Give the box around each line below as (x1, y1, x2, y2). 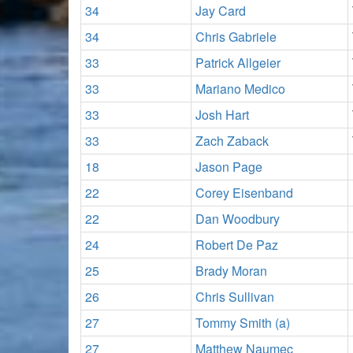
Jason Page (195, 158, 262, 176)
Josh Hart (195, 106, 249, 124)
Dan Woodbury (195, 210, 280, 228)
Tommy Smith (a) (195, 314, 290, 332)
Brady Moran (195, 262, 267, 280)
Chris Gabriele (195, 28, 277, 46)
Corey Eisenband (195, 184, 293, 202)
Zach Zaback (195, 132, 269, 150)
